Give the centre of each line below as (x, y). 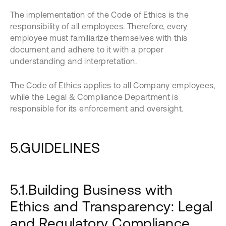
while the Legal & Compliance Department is (94, 97)
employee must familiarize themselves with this (99, 38)
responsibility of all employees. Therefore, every (99, 26)
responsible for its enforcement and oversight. (97, 108)
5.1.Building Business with (92, 190)
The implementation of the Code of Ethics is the (99, 15)
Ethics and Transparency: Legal (111, 206)
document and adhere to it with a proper (87, 49)
